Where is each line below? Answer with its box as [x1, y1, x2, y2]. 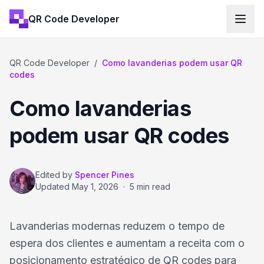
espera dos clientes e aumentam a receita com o [9, 237, 245, 249]
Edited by [35, 170, 72, 180]
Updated [35, 181, 72, 192]
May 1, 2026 [72, 181, 118, 192]
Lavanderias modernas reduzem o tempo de [9, 220, 225, 232]
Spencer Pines [75, 170, 134, 180]
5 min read [130, 181, 170, 192]
